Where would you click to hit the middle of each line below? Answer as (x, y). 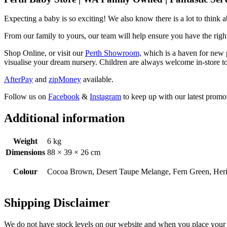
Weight (25, 141)
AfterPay (18, 80)
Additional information (64, 118)
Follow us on (26, 97)
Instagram (105, 97)
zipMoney (65, 80)
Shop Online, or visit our (45, 53)
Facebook (64, 97)
